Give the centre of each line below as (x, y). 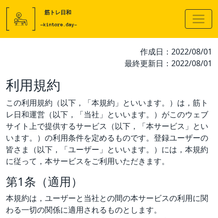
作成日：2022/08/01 (176, 51)
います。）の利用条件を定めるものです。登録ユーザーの (107, 137)
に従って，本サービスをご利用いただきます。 (88, 161)
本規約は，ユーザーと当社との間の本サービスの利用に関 (107, 198)
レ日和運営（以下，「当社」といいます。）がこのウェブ (107, 114)
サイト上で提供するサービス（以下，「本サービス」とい (107, 126)
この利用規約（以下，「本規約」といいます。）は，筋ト (107, 102)
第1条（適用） (44, 181)
